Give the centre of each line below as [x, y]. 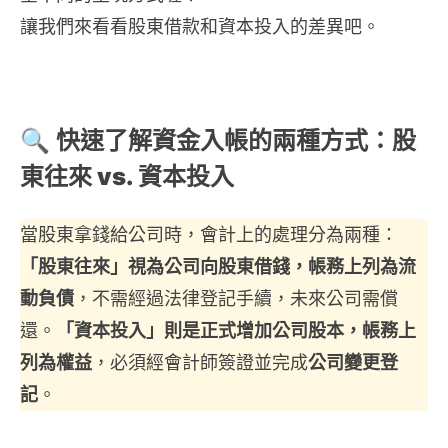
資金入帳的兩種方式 [260, 140]
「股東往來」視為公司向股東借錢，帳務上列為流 [218, 266]
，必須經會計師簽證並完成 [200, 362]
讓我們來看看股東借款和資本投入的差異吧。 [200, 26]
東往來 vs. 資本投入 [127, 176]
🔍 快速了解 [86, 140]
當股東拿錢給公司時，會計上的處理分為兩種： [209, 234]
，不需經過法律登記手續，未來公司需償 [236, 298]
